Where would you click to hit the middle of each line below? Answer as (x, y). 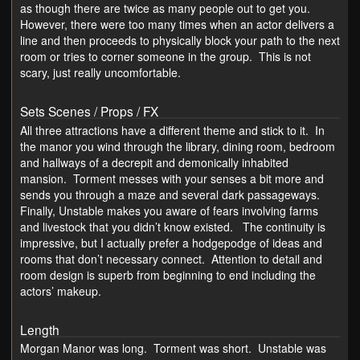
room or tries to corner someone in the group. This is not (166, 57)
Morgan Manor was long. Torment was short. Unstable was (173, 348)
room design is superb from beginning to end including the (168, 274)
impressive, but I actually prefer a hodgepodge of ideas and (171, 242)
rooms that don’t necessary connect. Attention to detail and (171, 258)
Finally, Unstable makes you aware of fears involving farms (169, 210)
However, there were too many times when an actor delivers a (177, 25)
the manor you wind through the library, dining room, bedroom (178, 146)
